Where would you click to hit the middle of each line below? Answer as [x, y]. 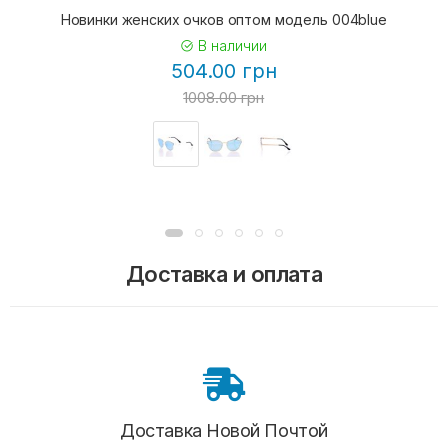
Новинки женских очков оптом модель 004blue [223, 19]
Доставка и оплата [224, 273]
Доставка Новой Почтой [224, 430]
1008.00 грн [224, 97]
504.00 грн [223, 71]
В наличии [231, 45]
